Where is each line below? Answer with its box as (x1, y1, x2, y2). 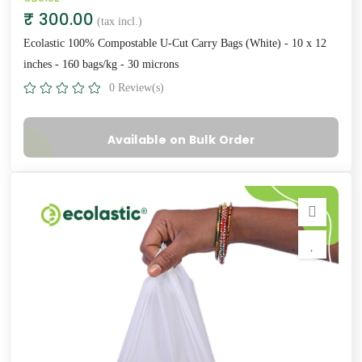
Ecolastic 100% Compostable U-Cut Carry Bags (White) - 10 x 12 (23, 36, 326, 49)
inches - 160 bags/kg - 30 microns (23, 57, 179, 70)
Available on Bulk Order (107, 131, 255, 148)
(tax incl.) (97, 15, 142, 27)
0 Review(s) (109, 81, 164, 94)
